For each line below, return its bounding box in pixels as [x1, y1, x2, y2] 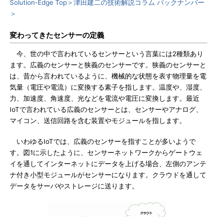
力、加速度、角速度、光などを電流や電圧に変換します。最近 [10, 94, 200, 102]
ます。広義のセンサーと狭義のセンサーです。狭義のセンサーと [10, 61, 206, 69]
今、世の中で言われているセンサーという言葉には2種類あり [10, 50, 203, 58]
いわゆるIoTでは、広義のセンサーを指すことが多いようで [10, 138, 196, 145]
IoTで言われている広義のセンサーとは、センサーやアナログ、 [10, 106, 202, 113]
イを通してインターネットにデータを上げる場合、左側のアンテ [10, 160, 206, 168]
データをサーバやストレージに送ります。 [10, 182, 139, 190]
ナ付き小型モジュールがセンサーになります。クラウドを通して [10, 171, 206, 179]
